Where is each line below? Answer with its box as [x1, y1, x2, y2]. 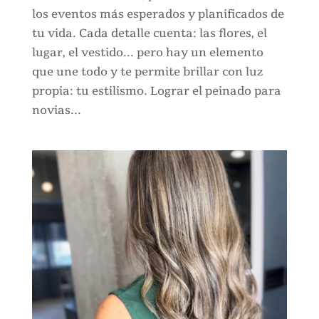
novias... [31, 102, 81, 118]
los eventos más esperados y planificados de [31, 6, 284, 22]
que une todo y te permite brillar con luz [31, 63, 263, 80]
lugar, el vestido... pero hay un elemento [31, 44, 263, 61]
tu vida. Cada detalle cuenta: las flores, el [31, 25, 267, 41]
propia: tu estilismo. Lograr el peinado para [31, 83, 281, 99]
